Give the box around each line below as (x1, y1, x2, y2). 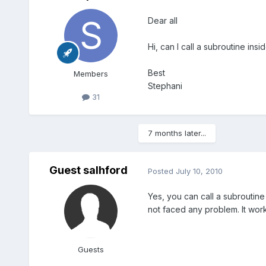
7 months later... (147, 128, 206, 138)
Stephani (147, 81, 182, 91)
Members (73, 69, 108, 79)
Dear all (147, 15, 178, 26)
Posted (147, 166, 176, 176)
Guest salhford (49, 164, 128, 177)
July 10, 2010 (175, 166, 223, 176)
